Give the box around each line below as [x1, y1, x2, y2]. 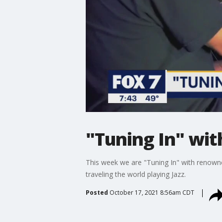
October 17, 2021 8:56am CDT [109, 188, 194, 197]
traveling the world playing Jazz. [85, 169, 186, 179]
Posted [85, 188, 108, 197]
